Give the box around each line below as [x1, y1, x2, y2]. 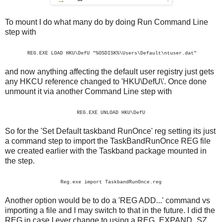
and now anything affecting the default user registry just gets [5, 67, 214, 76]
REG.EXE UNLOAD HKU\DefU [77, 110, 145, 116]
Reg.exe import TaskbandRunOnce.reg [60, 179, 162, 185]
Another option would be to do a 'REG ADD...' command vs [5, 196, 210, 205]
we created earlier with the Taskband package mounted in [5, 147, 207, 156]
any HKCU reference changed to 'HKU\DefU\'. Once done [5, 77, 207, 86]
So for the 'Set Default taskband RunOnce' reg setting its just [5, 127, 216, 136]
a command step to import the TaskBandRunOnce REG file [5, 137, 211, 146]
